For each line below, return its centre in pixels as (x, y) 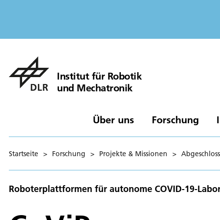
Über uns (113, 119)
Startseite (24, 153)
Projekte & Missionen (133, 153)
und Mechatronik (95, 87)
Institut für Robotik (99, 76)
